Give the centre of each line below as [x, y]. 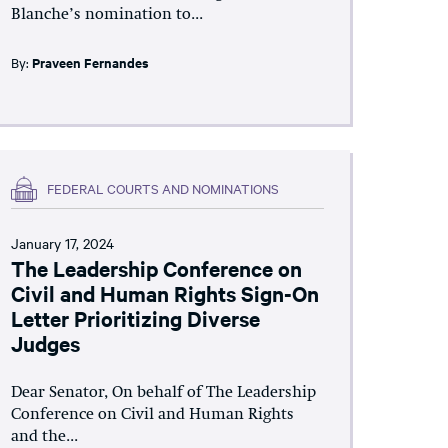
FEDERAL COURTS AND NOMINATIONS [162, 188]
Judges [45, 342]
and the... [44, 436]
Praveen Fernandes [90, 62]
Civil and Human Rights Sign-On [164, 292]
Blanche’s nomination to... [106, 14]
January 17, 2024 [62, 242]
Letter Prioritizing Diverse [135, 317]
